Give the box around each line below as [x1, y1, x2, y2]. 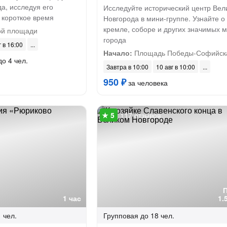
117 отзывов [120, 110, 161, 120]
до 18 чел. [140, 210, 174, 220]
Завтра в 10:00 [106, 62, 148, 71]
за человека [126, 78, 168, 88]
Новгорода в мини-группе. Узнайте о [103, 13, 225, 23]
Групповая [103, 210, 138, 220]
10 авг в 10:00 [156, 62, 195, 71]
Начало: [103, 48, 132, 58]
